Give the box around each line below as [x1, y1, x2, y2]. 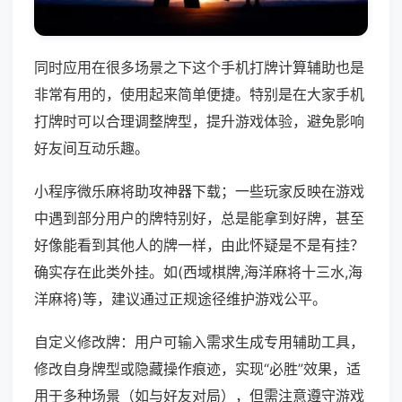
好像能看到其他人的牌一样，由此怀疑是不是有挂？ [34, 236, 364, 255]
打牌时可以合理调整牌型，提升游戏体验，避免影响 [34, 112, 364, 131]
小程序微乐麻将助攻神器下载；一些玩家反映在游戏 [34, 182, 364, 201]
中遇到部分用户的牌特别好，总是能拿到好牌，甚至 [34, 209, 364, 228]
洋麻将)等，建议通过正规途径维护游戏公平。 [34, 290, 327, 309]
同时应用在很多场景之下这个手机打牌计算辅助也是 [34, 58, 364, 77]
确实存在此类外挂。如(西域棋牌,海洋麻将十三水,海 [34, 263, 363, 282]
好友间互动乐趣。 [34, 139, 149, 158]
